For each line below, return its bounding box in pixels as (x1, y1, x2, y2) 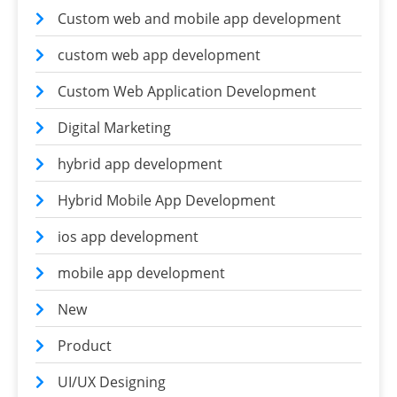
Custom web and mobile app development (58, 8, 341, 28)
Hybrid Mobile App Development (58, 190, 276, 210)
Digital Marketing (58, 117, 171, 137)
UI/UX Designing (58, 371, 166, 392)
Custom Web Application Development (58, 81, 316, 101)
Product (58, 335, 112, 355)
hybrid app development (58, 153, 222, 174)
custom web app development (58, 44, 261, 65)
